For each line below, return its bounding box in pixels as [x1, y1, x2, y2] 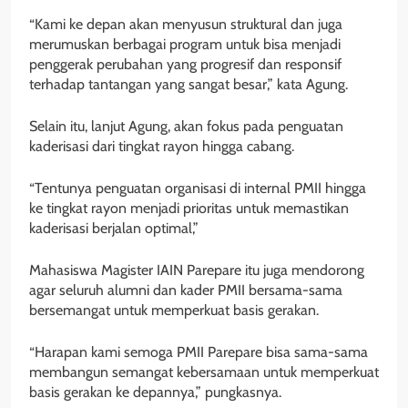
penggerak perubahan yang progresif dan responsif [29, 56, 342, 74]
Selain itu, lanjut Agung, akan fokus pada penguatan [29, 117, 343, 136]
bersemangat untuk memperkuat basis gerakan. [29, 301, 319, 320]
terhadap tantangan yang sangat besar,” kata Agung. [29, 76, 348, 94]
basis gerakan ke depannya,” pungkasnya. [29, 383, 281, 402]
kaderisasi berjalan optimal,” [29, 219, 199, 238]
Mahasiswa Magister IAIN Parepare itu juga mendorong [29, 261, 364, 280]
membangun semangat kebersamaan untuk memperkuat [29, 363, 379, 382]
